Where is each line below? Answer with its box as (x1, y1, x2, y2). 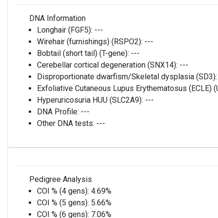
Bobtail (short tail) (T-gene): (37, 49, 131, 58)
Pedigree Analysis (27, 175, 92, 184)
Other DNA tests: (37, 119, 96, 128)
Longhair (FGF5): (37, 25, 94, 35)
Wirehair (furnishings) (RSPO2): (37, 37, 145, 46)
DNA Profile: (37, 107, 81, 116)
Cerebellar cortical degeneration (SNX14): (37, 60, 180, 70)
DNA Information (27, 14, 86, 23)
